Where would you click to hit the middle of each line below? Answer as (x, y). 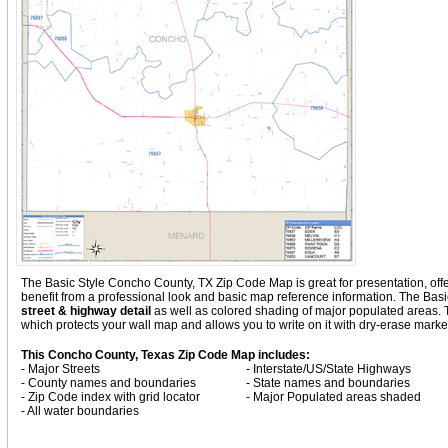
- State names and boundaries (327, 383)
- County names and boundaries (108, 383)
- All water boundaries (79, 411)
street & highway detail (85, 311)
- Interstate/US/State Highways (328, 369)
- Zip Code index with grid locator (110, 397)
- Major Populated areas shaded (333, 397)
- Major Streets (60, 369)
